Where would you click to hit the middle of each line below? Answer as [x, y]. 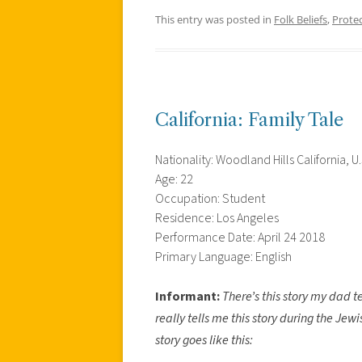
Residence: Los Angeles [217, 218]
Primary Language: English [223, 257]
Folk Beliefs [301, 19]
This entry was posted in [215, 19]
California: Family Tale [249, 120]
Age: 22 [174, 179]
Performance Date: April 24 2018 [240, 237]
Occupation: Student [210, 198]
